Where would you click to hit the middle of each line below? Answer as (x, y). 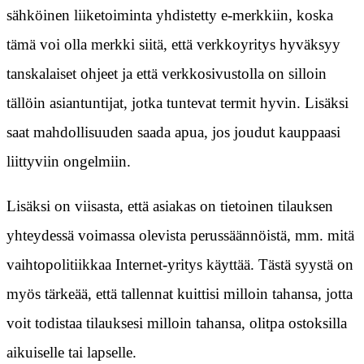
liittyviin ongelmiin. (69, 162)
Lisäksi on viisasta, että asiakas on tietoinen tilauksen (170, 206)
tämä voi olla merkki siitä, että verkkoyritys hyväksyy (173, 45)
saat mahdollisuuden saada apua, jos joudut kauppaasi (173, 132)
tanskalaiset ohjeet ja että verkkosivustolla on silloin (167, 74)
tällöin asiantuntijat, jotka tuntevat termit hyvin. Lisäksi (178, 103)
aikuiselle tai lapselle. (71, 353)
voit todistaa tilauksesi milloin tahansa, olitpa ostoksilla (177, 323)
